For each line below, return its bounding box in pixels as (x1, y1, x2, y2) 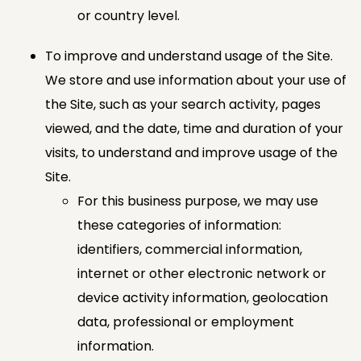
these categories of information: (77, 215, 281, 234)
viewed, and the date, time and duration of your (45, 118, 343, 138)
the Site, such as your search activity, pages (45, 94, 321, 114)
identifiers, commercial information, (77, 239, 302, 259)
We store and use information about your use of (45, 70, 346, 89)
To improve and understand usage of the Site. (45, 46, 333, 65)
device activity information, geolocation (77, 288, 328, 307)
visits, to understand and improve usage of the (45, 143, 338, 162)
